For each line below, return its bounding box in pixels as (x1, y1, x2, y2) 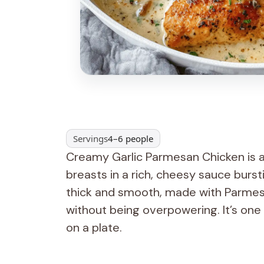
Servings (73, 132, 108, 144)
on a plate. (66, 220, 122, 236)
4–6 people (108, 132, 154, 144)
